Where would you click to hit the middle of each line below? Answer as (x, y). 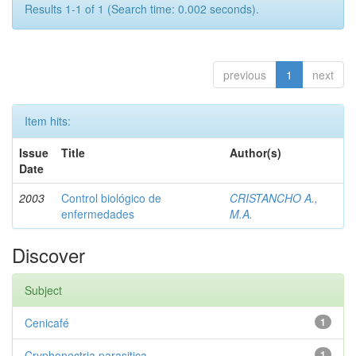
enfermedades (98, 214)
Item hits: (48, 121)
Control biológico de (111, 198)
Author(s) (255, 153)
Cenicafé (47, 323)
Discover (48, 255)
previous (245, 75)
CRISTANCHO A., (274, 198)
